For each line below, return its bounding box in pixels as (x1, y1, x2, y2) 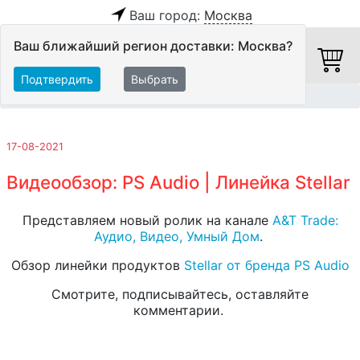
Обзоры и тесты (59, 90, 144, 103)
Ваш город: (129, 7, 204, 23)
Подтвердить (21, 72, 93, 86)
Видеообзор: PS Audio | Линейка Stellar (6, 171, 350, 194)
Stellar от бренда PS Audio (183, 257, 350, 274)
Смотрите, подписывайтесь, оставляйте (51, 286, 309, 303)
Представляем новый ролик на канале (22, 212, 272, 229)
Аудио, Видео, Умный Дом (93, 228, 260, 245)
